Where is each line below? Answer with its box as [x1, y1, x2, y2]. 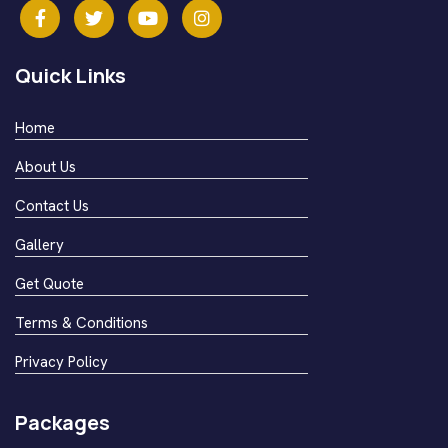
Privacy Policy [15, 351, 108, 372]
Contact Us [15, 195, 89, 216]
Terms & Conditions [15, 312, 148, 333]
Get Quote [15, 273, 84, 294]
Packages [15, 408, 110, 436]
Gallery [15, 234, 64, 255]
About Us [15, 156, 76, 177]
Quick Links [15, 61, 126, 89]
